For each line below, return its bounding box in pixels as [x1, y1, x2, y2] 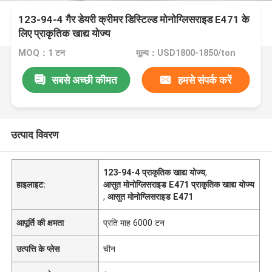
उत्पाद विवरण [10, 128, 58, 141]
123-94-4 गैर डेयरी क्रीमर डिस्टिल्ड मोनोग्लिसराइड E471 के [18, 13, 250, 26]
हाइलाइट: [16, 179, 46, 189]
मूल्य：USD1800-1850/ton [135, 48, 236, 58]
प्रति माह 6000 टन [103, 217, 165, 228]
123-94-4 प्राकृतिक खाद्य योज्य [103, 167, 206, 177]
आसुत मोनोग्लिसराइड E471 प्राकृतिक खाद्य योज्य [103, 179, 255, 189]
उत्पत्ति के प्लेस [16, 243, 60, 254]
